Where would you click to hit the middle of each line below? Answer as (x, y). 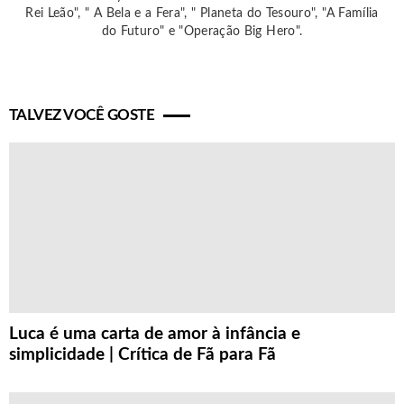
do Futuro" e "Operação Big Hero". (202, 31)
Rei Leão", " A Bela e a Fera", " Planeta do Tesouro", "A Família (202, 13)
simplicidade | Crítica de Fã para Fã (142, 354)
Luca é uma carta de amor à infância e (155, 334)
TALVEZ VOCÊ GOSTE (82, 115)
